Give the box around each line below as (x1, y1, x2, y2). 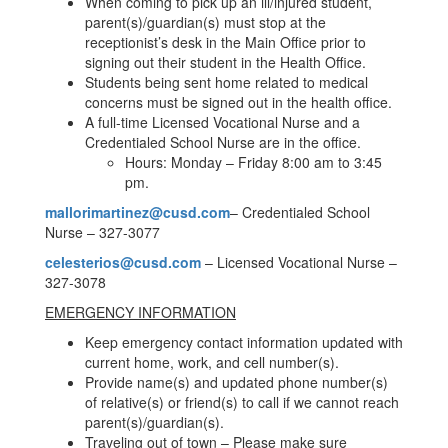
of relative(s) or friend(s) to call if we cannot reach (85, 392, 399, 412)
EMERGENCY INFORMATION (45, 302, 236, 322)
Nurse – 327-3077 (45, 222, 160, 242)
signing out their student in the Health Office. (85, 52, 366, 72)
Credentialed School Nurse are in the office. (85, 132, 361, 152)
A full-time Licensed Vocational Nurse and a (85, 112, 360, 132)
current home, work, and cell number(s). (85, 352, 339, 372)
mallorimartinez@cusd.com (45, 202, 230, 222)
